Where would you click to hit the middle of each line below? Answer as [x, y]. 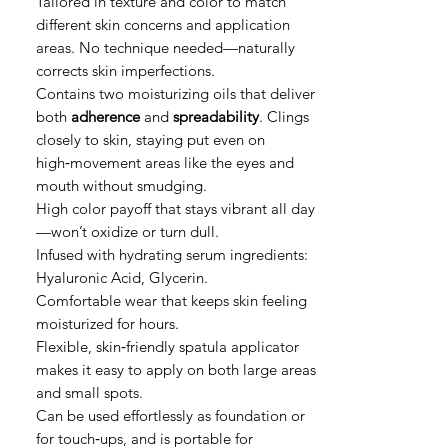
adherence [105, 116]
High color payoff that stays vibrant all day [175, 208]
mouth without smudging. [121, 185]
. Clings [284, 116]
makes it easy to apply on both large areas [176, 369]
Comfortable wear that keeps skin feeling [171, 300]
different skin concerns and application [163, 24]
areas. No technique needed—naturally [165, 47]
